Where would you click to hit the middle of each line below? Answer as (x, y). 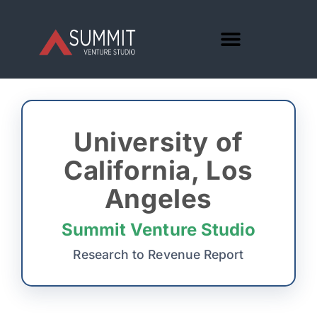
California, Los (158, 170)
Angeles (158, 198)
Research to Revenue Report (158, 254)
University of (158, 142)
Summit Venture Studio (158, 230)
